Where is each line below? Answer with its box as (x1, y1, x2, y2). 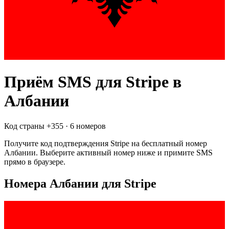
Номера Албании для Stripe (4, 176, 156, 190)
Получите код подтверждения (4, 139, 110, 148)
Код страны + (4, 121, 51, 130)
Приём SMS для (4, 73, 126, 91)
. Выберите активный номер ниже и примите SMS (36, 148, 213, 157)
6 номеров (70, 121, 106, 130)
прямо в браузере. (4, 157, 65, 166)
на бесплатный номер (129, 139, 207, 148)
